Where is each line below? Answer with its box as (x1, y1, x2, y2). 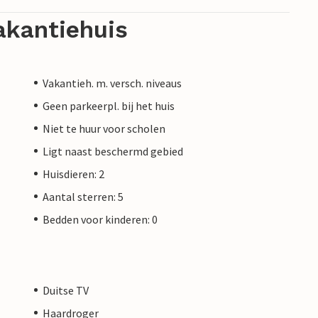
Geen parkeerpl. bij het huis (43, 98, 175, 113)
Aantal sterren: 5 (43, 189, 124, 204)
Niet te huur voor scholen (43, 121, 165, 136)
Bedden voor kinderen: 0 (43, 212, 158, 226)
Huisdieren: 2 (43, 166, 104, 181)
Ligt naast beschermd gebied (43, 143, 183, 158)
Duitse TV (43, 283, 89, 297)
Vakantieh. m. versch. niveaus (43, 75, 182, 90)
